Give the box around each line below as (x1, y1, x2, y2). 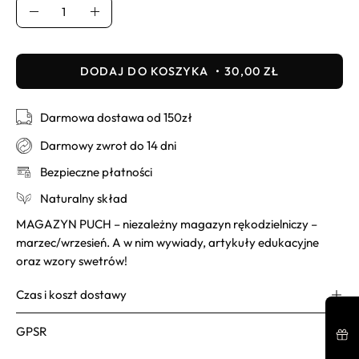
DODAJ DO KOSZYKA (79, 63, 212, 79)
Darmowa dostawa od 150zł (40, 109, 192, 125)
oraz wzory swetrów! (16, 253, 127, 268)
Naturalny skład (40, 190, 127, 206)
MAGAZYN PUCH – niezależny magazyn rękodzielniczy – (16, 216, 317, 232)
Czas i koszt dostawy (16, 287, 127, 302)
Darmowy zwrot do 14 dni (40, 138, 176, 154)
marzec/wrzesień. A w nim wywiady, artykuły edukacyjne (16, 235, 319, 250)
